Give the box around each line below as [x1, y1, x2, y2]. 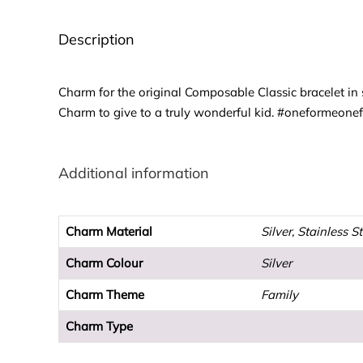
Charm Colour [66, 255, 143, 271]
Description [58, 30, 135, 49]
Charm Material [66, 224, 152, 240]
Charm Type [66, 318, 133, 335]
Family [261, 287, 298, 303]
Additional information [58, 164, 209, 183]
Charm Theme [66, 287, 144, 303]
